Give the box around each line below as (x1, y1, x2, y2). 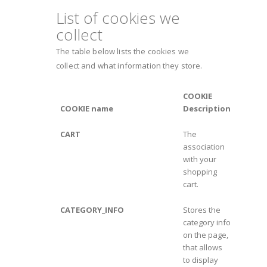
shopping (182, 166, 217, 178)
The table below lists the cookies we (56, 45, 190, 57)
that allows (182, 242, 222, 253)
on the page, (182, 229, 228, 241)
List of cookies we (56, 7, 180, 29)
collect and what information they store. (56, 60, 203, 71)
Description (182, 103, 231, 114)
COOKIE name (60, 103, 113, 114)
